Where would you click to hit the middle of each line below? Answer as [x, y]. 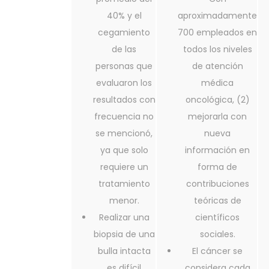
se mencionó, [124, 134]
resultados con [124, 100]
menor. [124, 201]
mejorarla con [217, 117]
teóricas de [217, 201]
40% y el [124, 16]
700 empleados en [217, 33]
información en [217, 150]
